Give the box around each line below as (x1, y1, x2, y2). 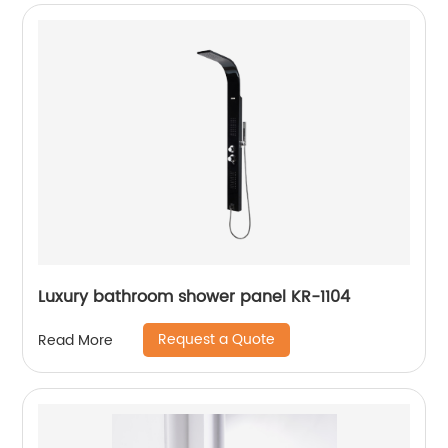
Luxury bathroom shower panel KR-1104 (38, 284, 351, 310)
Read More (38, 328, 114, 352)
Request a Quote (158, 328, 276, 351)
